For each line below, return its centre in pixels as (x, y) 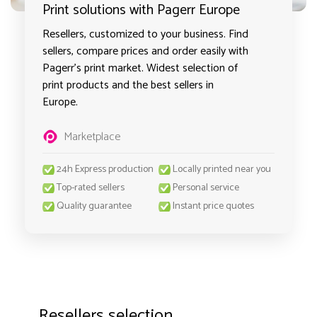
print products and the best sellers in (128, 85)
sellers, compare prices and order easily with (145, 51)
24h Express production (105, 169)
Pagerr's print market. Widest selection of (140, 68)
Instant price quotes (213, 206)
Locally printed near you (222, 169)
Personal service (206, 188)
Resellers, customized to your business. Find (145, 34)
